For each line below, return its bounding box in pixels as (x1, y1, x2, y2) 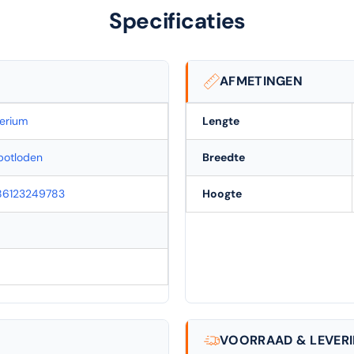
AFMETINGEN (220, 72, 303, 89)
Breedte (202, 149, 245, 164)
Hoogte (202, 186, 242, 201)
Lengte (202, 113, 239, 128)
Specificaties (108, 6, 246, 36)
